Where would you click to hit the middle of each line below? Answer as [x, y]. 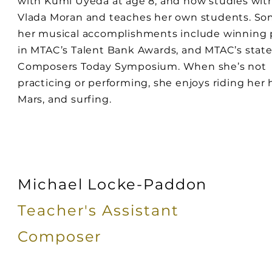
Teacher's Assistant [98, 210]
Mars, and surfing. [66, 99]
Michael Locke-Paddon [113, 184]
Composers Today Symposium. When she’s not [142, 66]
